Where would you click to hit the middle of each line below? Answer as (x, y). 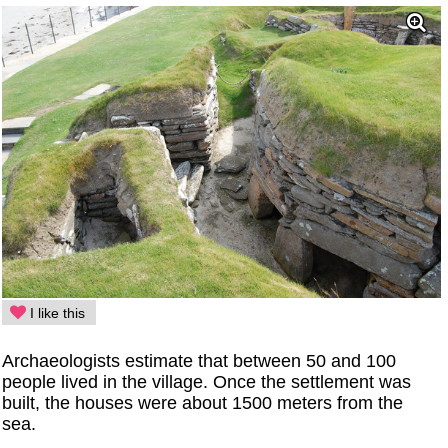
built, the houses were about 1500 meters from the (203, 403)
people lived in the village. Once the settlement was (207, 382)
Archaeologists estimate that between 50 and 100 (199, 361)
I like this (56, 313)
